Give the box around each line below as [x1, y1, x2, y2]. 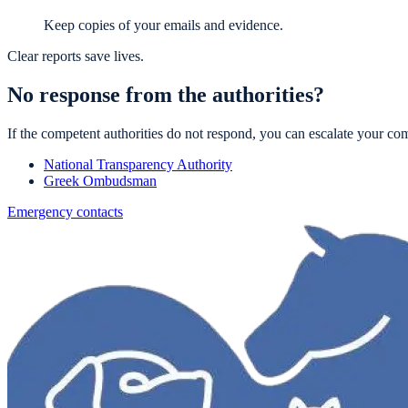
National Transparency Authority [44, 157, 232, 173]
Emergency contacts [7, 204, 123, 220]
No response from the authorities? [7, 83, 324, 107]
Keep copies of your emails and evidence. [44, 17, 283, 34]
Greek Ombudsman [44, 173, 157, 189]
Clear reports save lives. [7, 48, 144, 65]
